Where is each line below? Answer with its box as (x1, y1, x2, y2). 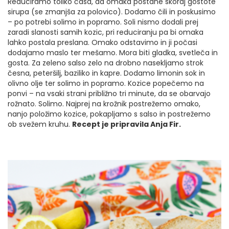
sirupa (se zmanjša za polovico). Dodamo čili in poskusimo (8, 7, 216, 17)
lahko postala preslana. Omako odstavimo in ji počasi (8, 37, 197, 48)
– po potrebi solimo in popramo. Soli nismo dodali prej (8, 17, 198, 27)
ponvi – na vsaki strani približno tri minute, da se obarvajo (8, 88, 211, 99)
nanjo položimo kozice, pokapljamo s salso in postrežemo (8, 109, 211, 119)
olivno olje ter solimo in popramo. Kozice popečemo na (8, 78, 204, 88)
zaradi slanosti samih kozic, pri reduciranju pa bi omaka (8, 27, 203, 37)
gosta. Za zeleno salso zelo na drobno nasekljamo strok (8, 58, 203, 68)
